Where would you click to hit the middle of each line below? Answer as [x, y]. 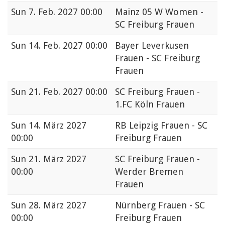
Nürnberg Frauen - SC [160, 205]
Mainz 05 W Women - [159, 12]
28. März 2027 [58, 205]
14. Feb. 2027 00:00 [68, 46]
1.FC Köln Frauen [150, 104]
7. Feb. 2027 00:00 [66, 12]
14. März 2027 [58, 126]
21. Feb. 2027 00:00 [68, 92]
